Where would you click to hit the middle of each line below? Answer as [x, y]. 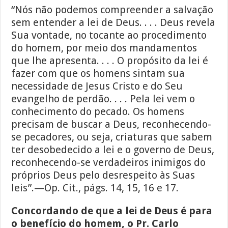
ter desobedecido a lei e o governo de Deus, [113, 150]
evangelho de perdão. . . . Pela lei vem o [103, 99]
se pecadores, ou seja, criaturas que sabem [112, 137]
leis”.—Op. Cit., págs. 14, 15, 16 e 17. [95, 188]
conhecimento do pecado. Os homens [98, 112]
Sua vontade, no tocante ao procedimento [109, 35]
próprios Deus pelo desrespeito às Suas [103, 175]
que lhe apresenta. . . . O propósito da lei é [110, 61]
